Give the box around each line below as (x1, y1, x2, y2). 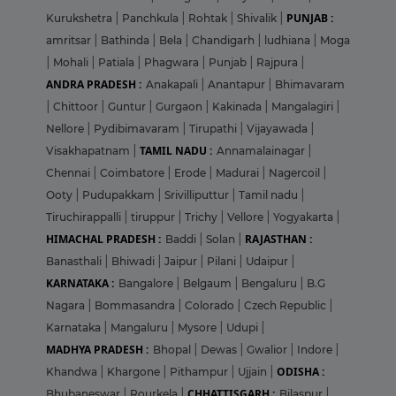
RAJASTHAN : (245, 232, 312, 247)
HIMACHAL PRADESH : (46, 232, 161, 247)
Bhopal (153, 343, 194, 357)
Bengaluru (241, 277, 300, 291)
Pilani (207, 255, 239, 269)
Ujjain (238, 365, 270, 379)
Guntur (108, 100, 148, 114)
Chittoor (53, 100, 101, 114)
